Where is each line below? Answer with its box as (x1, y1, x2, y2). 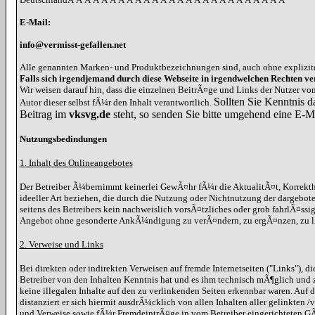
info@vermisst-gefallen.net (19, 39, 126, 50)
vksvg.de (68, 108, 110, 120)
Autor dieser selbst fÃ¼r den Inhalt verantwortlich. (19, 97, 214, 108)
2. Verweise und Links (19, 239, 103, 250)
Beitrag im (19, 108, 69, 120)
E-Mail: (19, 17, 51, 27)
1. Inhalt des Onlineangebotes (19, 157, 133, 168)
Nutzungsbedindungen (19, 134, 107, 144)
